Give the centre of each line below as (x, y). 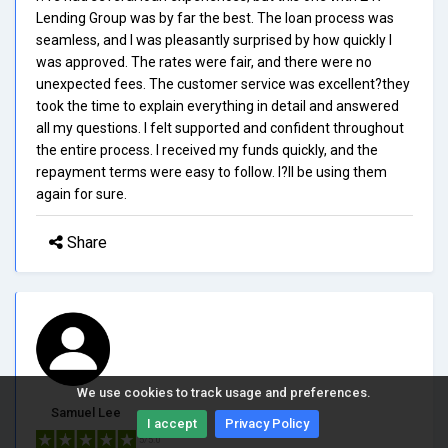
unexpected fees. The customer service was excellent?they (223, 83)
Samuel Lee (86, 412)
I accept (172, 423)
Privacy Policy (267, 423)
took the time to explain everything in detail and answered (217, 105)
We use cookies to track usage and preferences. (224, 392)
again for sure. (81, 193)
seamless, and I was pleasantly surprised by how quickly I (214, 39)
